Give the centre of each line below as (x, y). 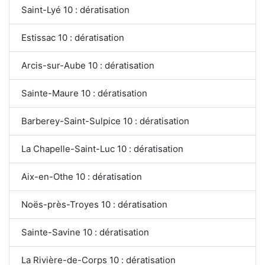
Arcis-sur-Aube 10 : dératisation (88, 65)
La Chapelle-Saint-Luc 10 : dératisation (102, 148)
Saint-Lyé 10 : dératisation (75, 9)
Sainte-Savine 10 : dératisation (85, 232)
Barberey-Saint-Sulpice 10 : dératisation (105, 121)
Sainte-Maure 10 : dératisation (84, 93)
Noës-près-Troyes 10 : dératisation (95, 204)
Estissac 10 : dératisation (73, 37)
